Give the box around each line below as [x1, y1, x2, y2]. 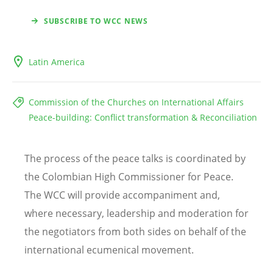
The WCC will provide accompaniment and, [24, 188, 220, 202]
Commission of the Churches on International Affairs [29, 96, 244, 108]
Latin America [29, 56, 85, 68]
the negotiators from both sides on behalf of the [24, 225, 246, 239]
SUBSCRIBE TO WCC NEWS [44, 16, 148, 27]
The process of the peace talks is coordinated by [24, 152, 246, 166]
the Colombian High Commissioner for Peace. [24, 170, 233, 184]
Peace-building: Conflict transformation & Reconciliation [29, 112, 257, 124]
